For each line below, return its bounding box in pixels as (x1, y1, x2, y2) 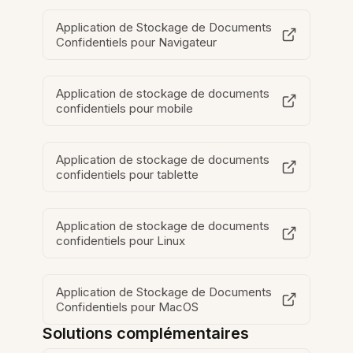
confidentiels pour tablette (56, 167, 199, 183)
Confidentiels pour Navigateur (56, 35, 217, 50)
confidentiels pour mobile (56, 101, 194, 117)
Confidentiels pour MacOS (56, 299, 199, 315)
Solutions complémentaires (43, 324, 250, 344)
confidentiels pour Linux (56, 233, 186, 249)
